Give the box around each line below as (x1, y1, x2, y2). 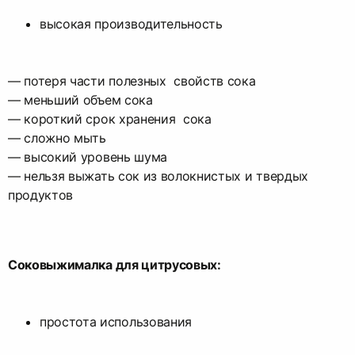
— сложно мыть (8, 129, 106, 146)
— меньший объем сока (8, 91, 153, 108)
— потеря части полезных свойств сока (8, 72, 256, 89)
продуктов (8, 186, 74, 203)
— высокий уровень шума (8, 148, 167, 165)
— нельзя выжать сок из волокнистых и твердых (8, 167, 308, 184)
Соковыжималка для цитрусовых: (8, 256, 221, 273)
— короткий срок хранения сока (8, 110, 212, 127)
